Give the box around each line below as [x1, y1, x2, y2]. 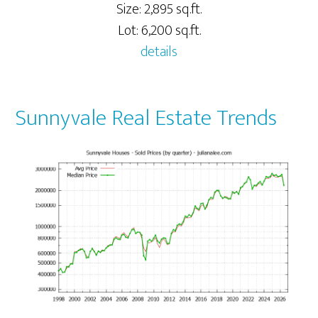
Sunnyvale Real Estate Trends [16, 99, 278, 137]
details [141, 39, 177, 64]
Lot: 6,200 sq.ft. [117, 18, 201, 43]
